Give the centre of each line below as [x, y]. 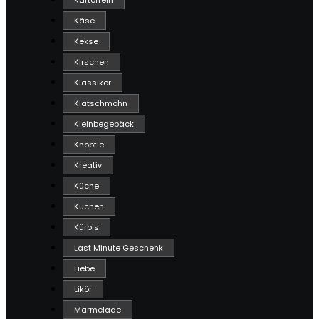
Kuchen [89, 207]
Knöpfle [89, 145]
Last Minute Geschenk [119, 248]
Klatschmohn [101, 104]
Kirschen [91, 62]
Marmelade [98, 310]
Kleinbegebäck [104, 124]
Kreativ [88, 166]
